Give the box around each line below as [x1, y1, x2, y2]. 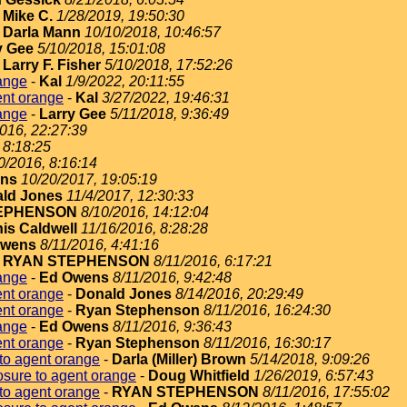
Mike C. [3, 8, 53, 24]
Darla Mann [3, 25, 81, 40]
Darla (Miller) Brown [112, 352, 246, 367]
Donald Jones [75, 286, 172, 302]
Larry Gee [39, 106, 106, 122]
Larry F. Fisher [3, 57, 101, 73]
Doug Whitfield [148, 368, 250, 383]
